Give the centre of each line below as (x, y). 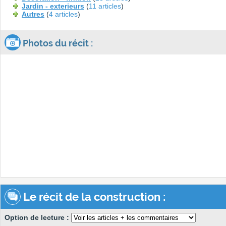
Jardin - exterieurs (53, 6)
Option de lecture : (38, 218)
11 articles (105, 6)
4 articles (63, 14)
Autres (33, 14)
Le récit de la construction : (93, 197)
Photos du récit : (57, 43)
